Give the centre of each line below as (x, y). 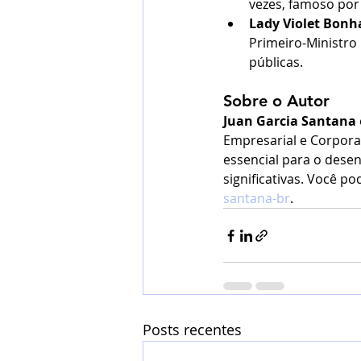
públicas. (276, 62)
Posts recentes (192, 330)
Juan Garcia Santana (290, 121)
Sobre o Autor (276, 101)
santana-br (257, 199)
